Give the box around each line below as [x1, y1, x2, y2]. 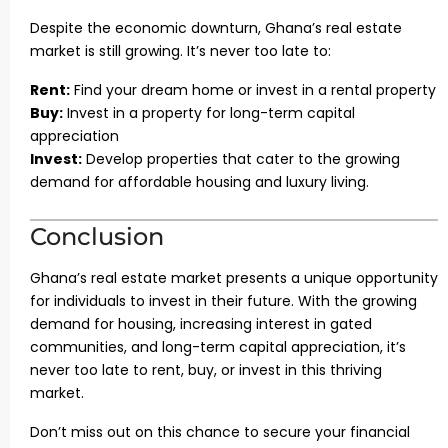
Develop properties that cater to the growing [82, 149, 400, 169]
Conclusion [30, 222, 164, 251]
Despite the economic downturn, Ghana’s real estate [30, 18, 402, 38]
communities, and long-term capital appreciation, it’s [30, 337, 406, 357]
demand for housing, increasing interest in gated [30, 314, 372, 334]
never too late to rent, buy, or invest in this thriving [30, 360, 382, 380]
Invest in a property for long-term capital [63, 103, 355, 123]
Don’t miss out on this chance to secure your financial [30, 422, 410, 442]
